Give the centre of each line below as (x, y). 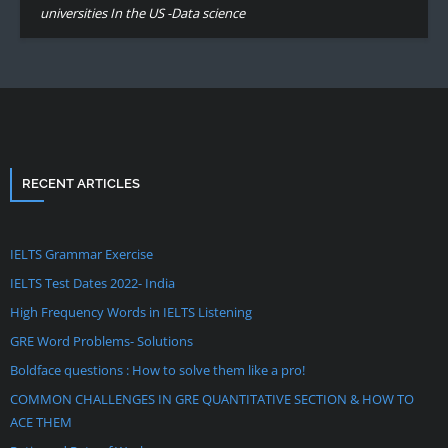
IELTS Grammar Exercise (81, 254)
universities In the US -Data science (142, 13)
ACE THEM (41, 422)
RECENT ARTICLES (81, 183)
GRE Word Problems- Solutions (101, 341)
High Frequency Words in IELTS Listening (131, 312)
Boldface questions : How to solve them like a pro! (157, 370)
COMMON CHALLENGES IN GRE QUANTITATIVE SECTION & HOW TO (212, 399)
